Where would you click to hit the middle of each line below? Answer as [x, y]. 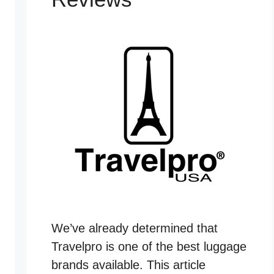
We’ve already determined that [135, 228]
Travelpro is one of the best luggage [149, 247]
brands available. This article [128, 265]
